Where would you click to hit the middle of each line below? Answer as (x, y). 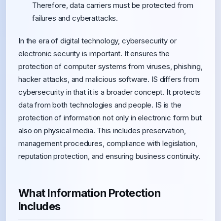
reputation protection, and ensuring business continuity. (109, 156)
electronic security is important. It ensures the (94, 54)
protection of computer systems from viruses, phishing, (110, 66)
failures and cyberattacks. (75, 18)
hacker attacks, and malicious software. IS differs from (109, 79)
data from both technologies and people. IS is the (100, 105)
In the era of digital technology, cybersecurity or (97, 41)
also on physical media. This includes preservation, (102, 130)
